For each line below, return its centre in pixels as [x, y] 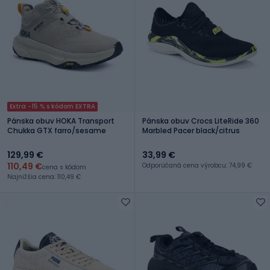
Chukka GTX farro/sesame [57, 130]
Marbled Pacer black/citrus [191, 130]
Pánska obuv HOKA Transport [61, 121]
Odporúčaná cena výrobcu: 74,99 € [197, 165]
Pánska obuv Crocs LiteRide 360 [201, 121]
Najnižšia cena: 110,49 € [44, 177]
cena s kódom [64, 167]
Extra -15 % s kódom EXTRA [52, 106]
